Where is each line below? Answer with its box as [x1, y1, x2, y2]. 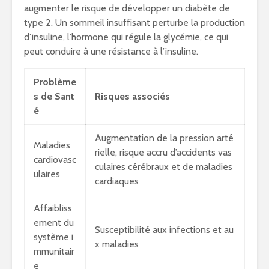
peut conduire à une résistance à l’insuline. [24, 46, 198, 58]
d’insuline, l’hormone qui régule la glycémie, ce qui [24, 31, 228, 43]
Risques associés [95, 91, 170, 103]
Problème [34, 76, 76, 88]
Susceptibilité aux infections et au [95, 224, 234, 236]
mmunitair [34, 246, 74, 258]
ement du [34, 217, 74, 229]
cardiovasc [34, 154, 76, 166]
